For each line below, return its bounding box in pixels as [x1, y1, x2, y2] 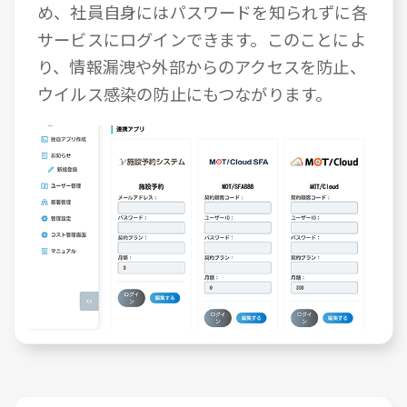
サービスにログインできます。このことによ [37, 27, 366, 52]
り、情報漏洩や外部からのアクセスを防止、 [37, 55, 366, 79]
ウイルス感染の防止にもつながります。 [37, 82, 333, 106]
